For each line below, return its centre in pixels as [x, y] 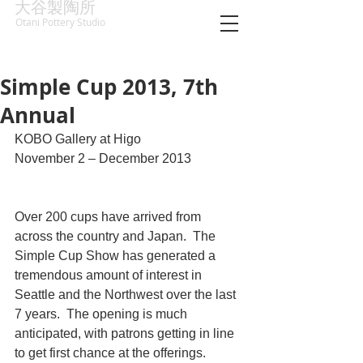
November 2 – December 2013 [103, 158]
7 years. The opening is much [102, 314]
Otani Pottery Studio [60, 22]
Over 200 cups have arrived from [109, 217]
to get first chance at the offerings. [113, 353]
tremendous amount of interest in [110, 275]
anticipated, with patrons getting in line [126, 333]
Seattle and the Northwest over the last [127, 295]
